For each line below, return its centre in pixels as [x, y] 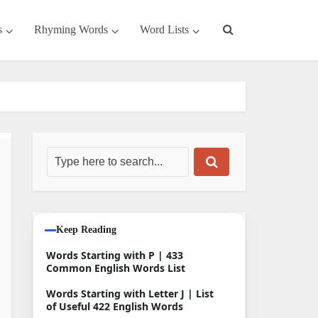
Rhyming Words [71, 29]
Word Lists [164, 29]
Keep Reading [86, 230]
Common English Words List [116, 268]
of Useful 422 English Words [115, 306]
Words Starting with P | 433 [115, 255]
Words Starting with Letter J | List [130, 294]
